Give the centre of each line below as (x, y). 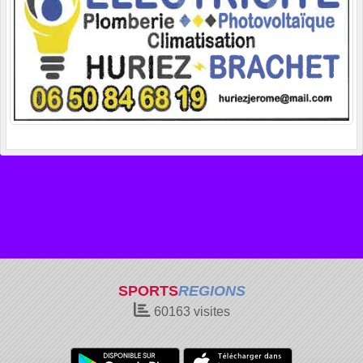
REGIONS (211, 291)
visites (210, 312)
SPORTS (148, 291)
